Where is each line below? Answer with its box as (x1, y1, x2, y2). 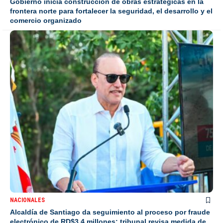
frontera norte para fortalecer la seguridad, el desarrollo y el (10, 6, 213, 15)
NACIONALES (10, 197, 45, 204)
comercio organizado (10, 16, 82, 24)
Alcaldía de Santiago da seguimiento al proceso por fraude (10, 208, 210, 217)
